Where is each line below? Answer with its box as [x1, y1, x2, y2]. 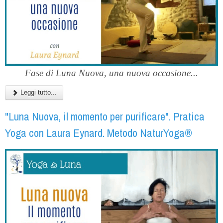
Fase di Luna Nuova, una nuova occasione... [25, 68, 198, 79]
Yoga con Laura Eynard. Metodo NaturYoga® [5, 125, 192, 141]
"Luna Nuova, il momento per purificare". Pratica [5, 109, 205, 124]
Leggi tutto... [18, 89, 57, 97]
